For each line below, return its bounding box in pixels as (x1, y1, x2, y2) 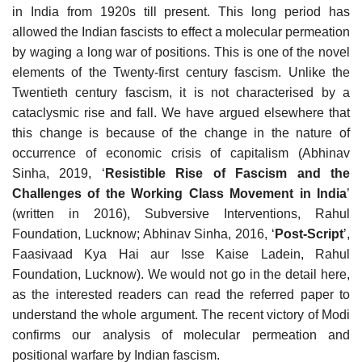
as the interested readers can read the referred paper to (12, 287, 350, 301)
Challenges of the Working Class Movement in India (12, 186, 347, 200)
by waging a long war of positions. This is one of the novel (12, 44, 350, 59)
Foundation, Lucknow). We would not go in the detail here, (12, 267, 350, 281)
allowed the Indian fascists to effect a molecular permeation (12, 24, 350, 39)
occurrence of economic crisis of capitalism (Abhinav (12, 145, 350, 160)
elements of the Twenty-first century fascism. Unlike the (12, 65, 350, 79)
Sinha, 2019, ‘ (12, 166, 105, 180)
